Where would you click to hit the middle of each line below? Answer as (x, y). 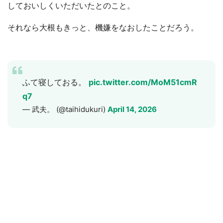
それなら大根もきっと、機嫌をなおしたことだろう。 (103, 27)
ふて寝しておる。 (56, 82)
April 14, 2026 (132, 109)
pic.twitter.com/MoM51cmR (143, 82)
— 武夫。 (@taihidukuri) (65, 109)
